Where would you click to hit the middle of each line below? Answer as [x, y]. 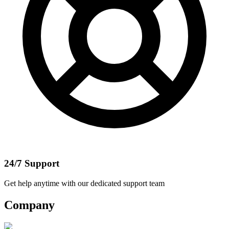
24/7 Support [32, 164]
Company [29, 205]
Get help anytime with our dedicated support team [84, 184]
